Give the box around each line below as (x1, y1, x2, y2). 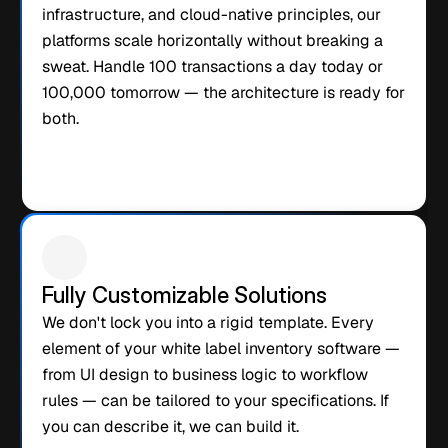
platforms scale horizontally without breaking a (42, 30, 383, 51)
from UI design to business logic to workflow (42, 364, 368, 385)
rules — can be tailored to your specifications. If (42, 390, 389, 411)
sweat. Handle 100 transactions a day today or (42, 56, 383, 77)
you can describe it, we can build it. (42, 416, 299, 437)
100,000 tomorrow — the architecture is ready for (42, 82, 405, 103)
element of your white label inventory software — (42, 338, 400, 359)
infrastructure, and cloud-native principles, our (42, 4, 381, 25)
